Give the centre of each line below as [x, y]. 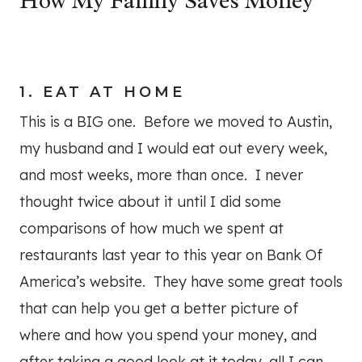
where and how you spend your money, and [168, 335]
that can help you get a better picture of [159, 309]
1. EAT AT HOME [102, 93]
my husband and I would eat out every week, [173, 149]
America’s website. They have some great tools [181, 282]
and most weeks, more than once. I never [161, 175]
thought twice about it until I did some [150, 202]
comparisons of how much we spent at [152, 229]
